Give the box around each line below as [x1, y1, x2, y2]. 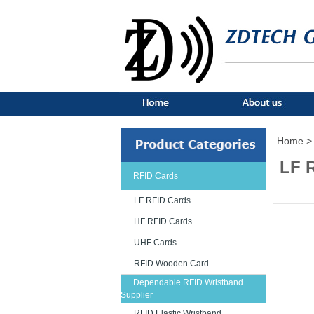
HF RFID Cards [134, 217, 192, 226]
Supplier [121, 290, 153, 300]
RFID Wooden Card [134, 259, 209, 268]
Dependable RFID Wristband [133, 278, 243, 287]
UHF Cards [134, 238, 177, 247]
